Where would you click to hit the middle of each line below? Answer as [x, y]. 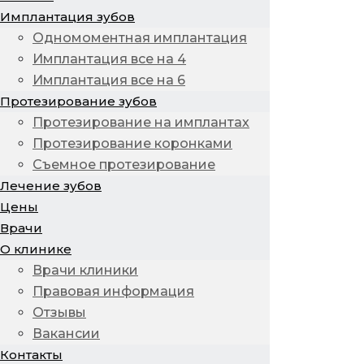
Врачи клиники [85, 270]
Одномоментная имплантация [140, 38]
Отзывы [59, 312]
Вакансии [66, 334]
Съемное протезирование [124, 165]
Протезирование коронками [132, 143]
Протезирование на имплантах [141, 122]
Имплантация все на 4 [109, 59]
